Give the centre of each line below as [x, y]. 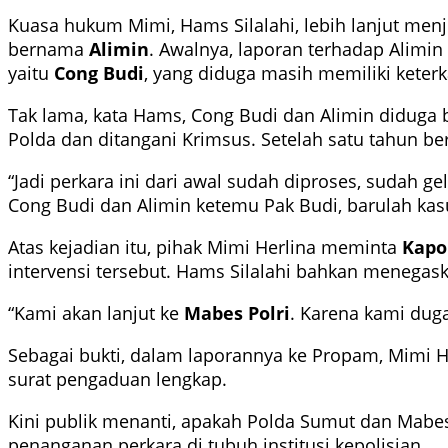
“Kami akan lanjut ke [96, 313]
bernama [48, 49]
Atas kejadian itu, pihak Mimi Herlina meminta [205, 247]
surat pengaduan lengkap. [117, 379]
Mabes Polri [237, 313]
